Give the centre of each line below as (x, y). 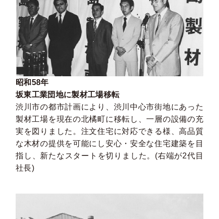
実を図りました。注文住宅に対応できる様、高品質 (109, 131)
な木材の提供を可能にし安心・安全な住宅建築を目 (109, 143)
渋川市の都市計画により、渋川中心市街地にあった (109, 107)
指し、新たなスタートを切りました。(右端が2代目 (109, 155)
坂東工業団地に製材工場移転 (68, 94)
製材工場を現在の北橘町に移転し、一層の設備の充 (109, 119)
